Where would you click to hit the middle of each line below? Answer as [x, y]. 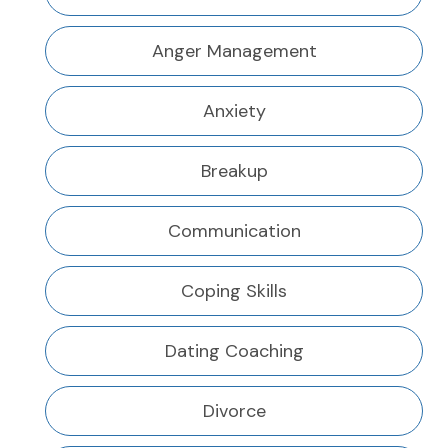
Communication [234, 231]
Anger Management [234, 51]
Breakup [234, 171]
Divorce [234, 411]
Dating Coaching [234, 351]
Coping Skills [234, 291]
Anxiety [234, 111]
